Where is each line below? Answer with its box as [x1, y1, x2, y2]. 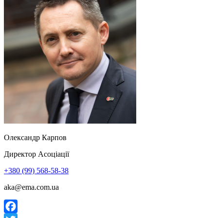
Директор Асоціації [4, 149, 69, 158]
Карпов [42, 133, 67, 142]
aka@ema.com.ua [4, 182, 59, 191]
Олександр [4, 133, 40, 142]
